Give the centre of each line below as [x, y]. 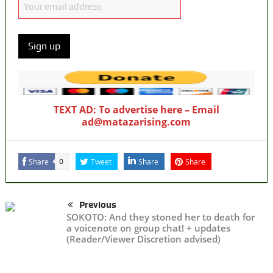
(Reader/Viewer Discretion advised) [143, 239]
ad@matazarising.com [136, 122]
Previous [97, 204]
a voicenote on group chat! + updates [148, 228]
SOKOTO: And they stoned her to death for [160, 217]
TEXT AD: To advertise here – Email [136, 109]
